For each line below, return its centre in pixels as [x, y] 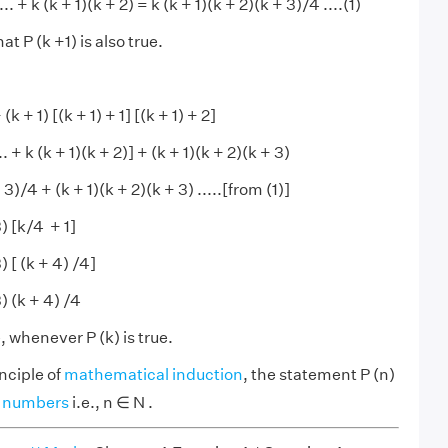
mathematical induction [153, 374]
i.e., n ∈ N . [110, 402]
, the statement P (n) [318, 374]
